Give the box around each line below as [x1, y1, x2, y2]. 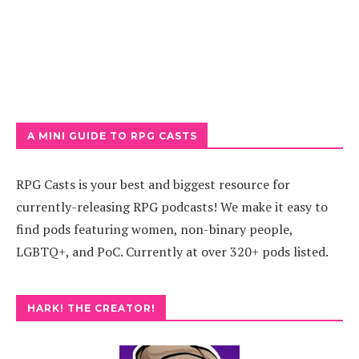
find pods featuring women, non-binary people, [16, 220, 292, 238]
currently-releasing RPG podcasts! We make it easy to [16, 198, 328, 216]
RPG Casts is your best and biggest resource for [16, 175, 290, 193]
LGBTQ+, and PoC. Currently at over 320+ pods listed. [16, 243, 329, 260]
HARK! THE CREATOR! [27, 302, 155, 314]
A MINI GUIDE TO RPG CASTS [27, 130, 197, 142]
